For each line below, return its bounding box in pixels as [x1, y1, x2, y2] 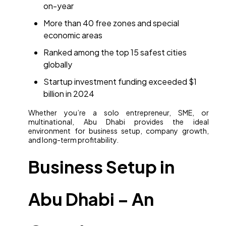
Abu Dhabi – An [28, 188, 154, 210]
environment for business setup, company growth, [28, 126, 209, 136]
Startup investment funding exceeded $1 [43, 76, 197, 87]
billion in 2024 [43, 88, 95, 99]
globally [43, 59, 73, 70]
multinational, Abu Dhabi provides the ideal [28, 117, 209, 127]
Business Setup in [28, 156, 175, 178]
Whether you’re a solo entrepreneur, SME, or [28, 108, 209, 118]
